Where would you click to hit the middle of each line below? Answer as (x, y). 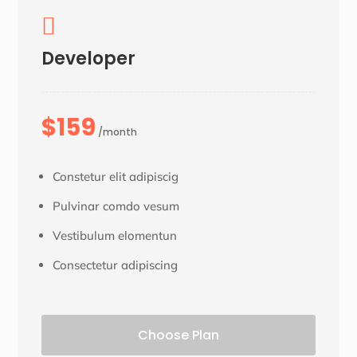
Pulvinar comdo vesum (116, 206)
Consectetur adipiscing (116, 265)
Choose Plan (178, 335)
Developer (89, 59)
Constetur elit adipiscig (116, 177)
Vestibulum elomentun (115, 236)
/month (117, 132)
